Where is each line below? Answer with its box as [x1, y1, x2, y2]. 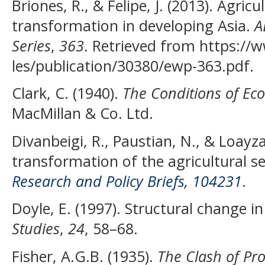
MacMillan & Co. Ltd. [12, 103, 153, 124]
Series [12, 35, 51, 56]
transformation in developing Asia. [12, 15, 254, 35]
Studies [12, 218, 60, 239]
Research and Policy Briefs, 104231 [12, 170, 242, 191]
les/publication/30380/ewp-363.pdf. [12, 55, 254, 76]
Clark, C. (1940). [12, 83, 122, 104]
